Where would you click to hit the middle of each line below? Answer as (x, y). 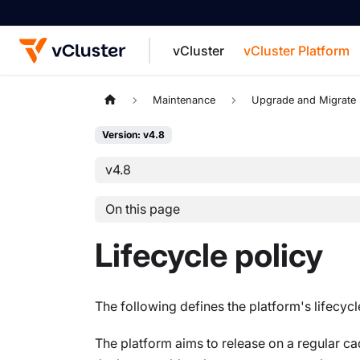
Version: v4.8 (133, 135)
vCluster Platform (297, 51)
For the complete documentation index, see (223, 98)
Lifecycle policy (209, 255)
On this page (142, 209)
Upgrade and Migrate (303, 100)
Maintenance (184, 100)
